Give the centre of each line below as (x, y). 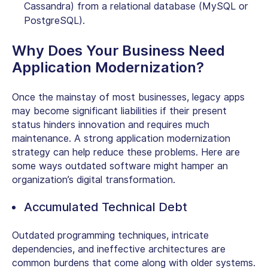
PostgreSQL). (56, 21)
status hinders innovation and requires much (111, 125)
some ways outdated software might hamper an (120, 166)
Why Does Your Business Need (118, 51)
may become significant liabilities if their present (119, 111)
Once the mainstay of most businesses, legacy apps (128, 98)
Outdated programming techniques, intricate (110, 236)
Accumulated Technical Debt (106, 207)
